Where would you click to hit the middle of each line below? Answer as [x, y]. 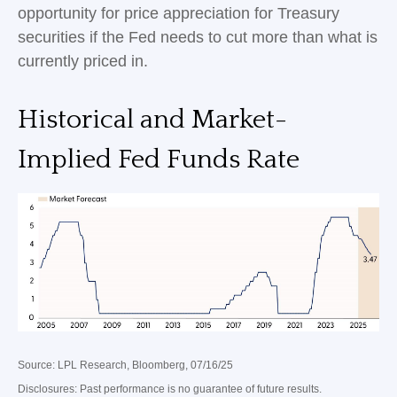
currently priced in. [83, 61]
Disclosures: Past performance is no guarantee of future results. [170, 389]
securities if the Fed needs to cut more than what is [198, 37]
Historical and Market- [152, 120]
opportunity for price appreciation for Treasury [179, 13]
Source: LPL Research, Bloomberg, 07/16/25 [125, 365]
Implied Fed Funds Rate [159, 160]
